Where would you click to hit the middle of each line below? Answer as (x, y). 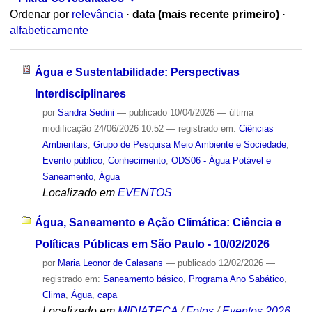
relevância (97, 15)
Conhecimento (136, 160)
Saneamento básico (143, 279)
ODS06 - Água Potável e (221, 160)
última (241, 112)
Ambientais (65, 144)
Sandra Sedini (86, 112)
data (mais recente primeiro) (205, 15)
